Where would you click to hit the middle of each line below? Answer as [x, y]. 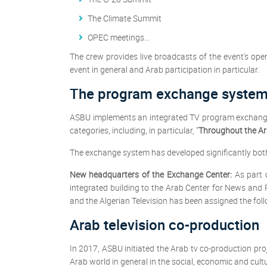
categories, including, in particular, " [134, 131]
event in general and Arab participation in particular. [164, 70]
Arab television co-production [164, 225]
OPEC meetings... [119, 38]
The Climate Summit [125, 18]
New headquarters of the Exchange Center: [151, 175]
